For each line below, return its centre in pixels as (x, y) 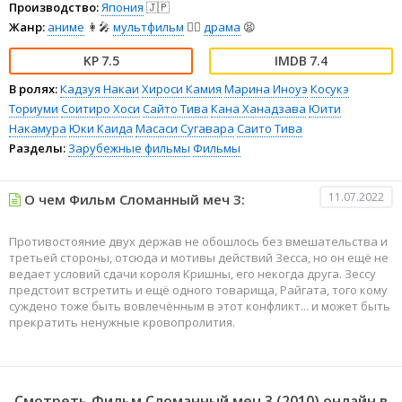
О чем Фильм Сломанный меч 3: (133, 199)
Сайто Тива (175, 108)
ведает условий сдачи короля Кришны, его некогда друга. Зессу (192, 273)
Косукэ (330, 88)
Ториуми (34, 108)
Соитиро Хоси (100, 108)
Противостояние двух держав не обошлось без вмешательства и (198, 241)
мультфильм (149, 26)
